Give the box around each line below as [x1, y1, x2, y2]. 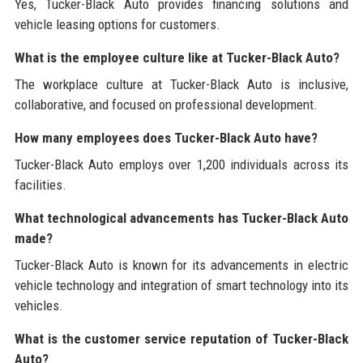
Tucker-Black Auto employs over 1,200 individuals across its [14, 156, 349, 173]
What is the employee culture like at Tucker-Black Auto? [14, 49, 340, 66]
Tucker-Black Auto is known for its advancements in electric [14, 256, 349, 273]
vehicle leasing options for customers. [14, 15, 220, 32]
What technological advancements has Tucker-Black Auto [14, 209, 349, 226]
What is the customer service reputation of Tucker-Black [14, 330, 349, 347]
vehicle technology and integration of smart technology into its [14, 276, 349, 293]
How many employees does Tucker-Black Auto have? [14, 129, 318, 146]
